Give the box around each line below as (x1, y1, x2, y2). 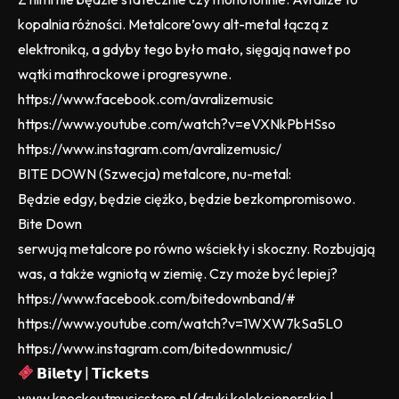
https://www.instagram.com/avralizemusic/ (18, 139, 281, 158)
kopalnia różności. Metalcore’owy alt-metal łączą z (18, 14, 329, 33)
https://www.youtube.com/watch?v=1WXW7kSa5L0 (18, 313, 343, 332)
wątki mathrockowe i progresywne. (18, 64, 232, 83)
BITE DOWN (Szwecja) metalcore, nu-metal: (18, 164, 291, 183)
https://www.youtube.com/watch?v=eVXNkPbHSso (18, 114, 336, 133)
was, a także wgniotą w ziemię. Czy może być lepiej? (18, 264, 338, 282)
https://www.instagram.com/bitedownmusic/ (18, 338, 292, 357)
